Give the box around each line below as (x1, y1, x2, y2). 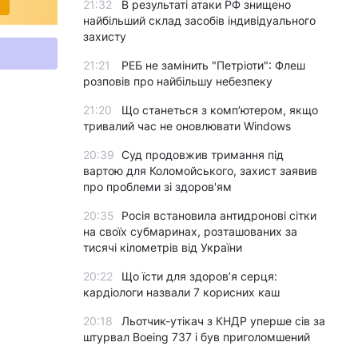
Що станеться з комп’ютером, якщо (121, 103, 318, 117)
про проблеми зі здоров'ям (83, 180, 232, 193)
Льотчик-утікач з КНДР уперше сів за (121, 314, 325, 328)
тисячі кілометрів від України (83, 241, 242, 254)
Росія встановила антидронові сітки (121, 209, 316, 222)
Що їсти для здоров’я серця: (121, 269, 277, 283)
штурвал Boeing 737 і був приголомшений (83, 330, 310, 344)
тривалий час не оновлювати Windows (83, 119, 291, 133)
